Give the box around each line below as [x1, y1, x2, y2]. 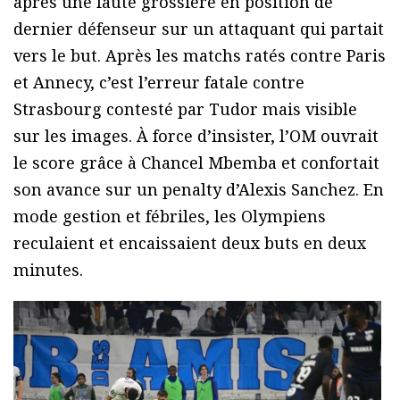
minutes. [13, 258, 83, 280]
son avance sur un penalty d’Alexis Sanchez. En [13, 178, 384, 200]
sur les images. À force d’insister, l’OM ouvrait [13, 124, 379, 146]
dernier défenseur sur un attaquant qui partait [13, 17, 384, 39]
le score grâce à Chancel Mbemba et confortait [13, 151, 379, 173]
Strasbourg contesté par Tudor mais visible [13, 97, 357, 120]
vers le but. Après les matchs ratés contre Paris [13, 44, 386, 66]
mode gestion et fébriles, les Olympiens [13, 204, 326, 227]
